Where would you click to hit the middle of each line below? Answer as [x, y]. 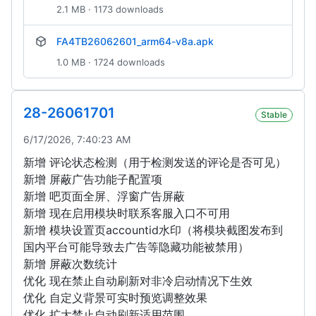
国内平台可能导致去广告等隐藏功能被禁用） [136, 247]
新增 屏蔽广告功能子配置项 [93, 180]
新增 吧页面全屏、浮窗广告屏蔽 [104, 196]
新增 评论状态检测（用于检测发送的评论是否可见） [155, 163]
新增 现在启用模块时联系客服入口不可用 [127, 213]
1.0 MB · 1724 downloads [111, 62]
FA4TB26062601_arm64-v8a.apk [135, 42]
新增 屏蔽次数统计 [70, 264]
